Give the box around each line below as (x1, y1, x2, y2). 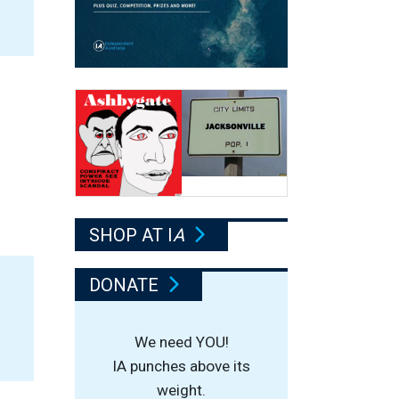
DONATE (89, 274, 163, 297)
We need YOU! (134, 332, 229, 351)
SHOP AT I (89, 224, 173, 246)
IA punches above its (112, 356, 250, 375)
